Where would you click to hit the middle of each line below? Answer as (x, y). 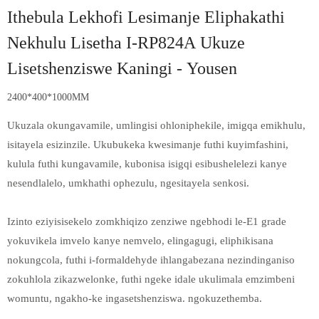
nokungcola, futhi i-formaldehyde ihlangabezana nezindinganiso (151, 260)
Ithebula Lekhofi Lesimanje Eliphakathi (146, 17)
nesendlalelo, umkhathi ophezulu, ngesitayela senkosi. (128, 183)
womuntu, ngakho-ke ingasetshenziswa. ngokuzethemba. (135, 299)
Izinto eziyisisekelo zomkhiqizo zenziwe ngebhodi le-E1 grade (147, 222)
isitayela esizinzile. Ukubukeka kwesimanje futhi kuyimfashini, (148, 145)
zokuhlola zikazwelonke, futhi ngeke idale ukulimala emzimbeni (151, 279)
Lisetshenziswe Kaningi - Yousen (122, 69)
